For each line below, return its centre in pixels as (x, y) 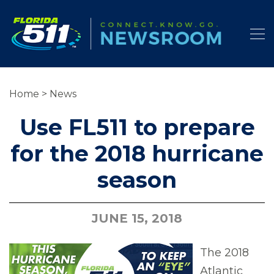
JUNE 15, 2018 (137, 218)
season (137, 180)
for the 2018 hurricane (137, 154)
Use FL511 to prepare (137, 127)
